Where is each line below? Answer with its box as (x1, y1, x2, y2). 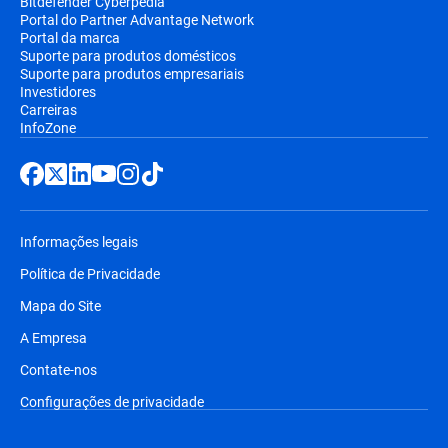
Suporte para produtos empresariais (20, 63, 244, 83)
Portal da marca (20, 27, 120, 47)
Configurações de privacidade (20, 391, 204, 411)
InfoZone (20, 117, 76, 137)
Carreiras (20, 99, 77, 119)
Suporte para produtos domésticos (20, 45, 236, 65)
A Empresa (20, 327, 87, 347)
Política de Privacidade (20, 263, 160, 283)
